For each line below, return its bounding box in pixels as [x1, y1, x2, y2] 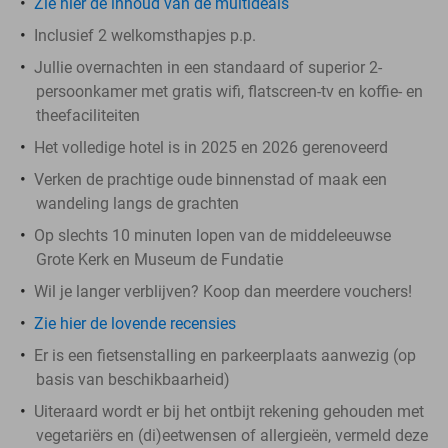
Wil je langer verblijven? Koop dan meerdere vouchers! [34, 281, 412, 301]
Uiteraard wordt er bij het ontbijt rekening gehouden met [34, 401, 424, 421]
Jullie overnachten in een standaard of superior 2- [34, 57, 382, 77]
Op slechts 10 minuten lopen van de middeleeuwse [34, 225, 391, 245]
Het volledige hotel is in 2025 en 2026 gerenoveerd [34, 137, 388, 157]
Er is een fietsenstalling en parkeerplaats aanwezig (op [34, 345, 416, 365]
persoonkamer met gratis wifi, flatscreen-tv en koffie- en [36, 81, 423, 101]
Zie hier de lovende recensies [34, 313, 236, 333]
